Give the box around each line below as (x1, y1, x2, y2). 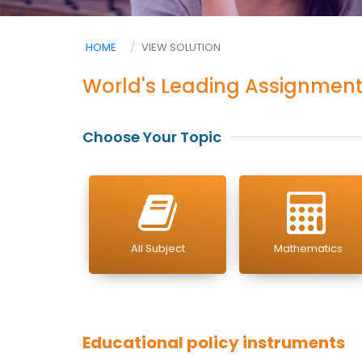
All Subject (130, 241, 185, 256)
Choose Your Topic (82, 127, 221, 147)
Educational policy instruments (82, 331, 345, 354)
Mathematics (273, 241, 343, 256)
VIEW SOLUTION (141, 40, 221, 55)
